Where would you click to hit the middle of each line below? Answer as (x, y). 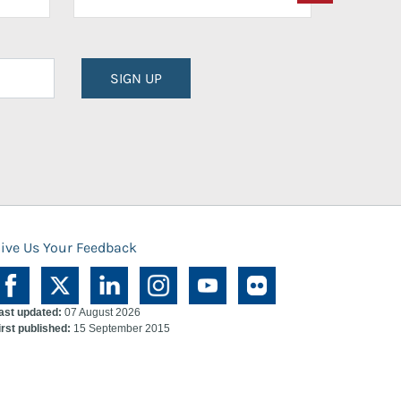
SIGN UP (136, 78)
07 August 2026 (101, 312)
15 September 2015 (120, 328)
